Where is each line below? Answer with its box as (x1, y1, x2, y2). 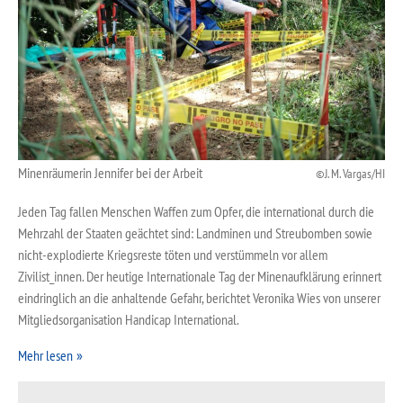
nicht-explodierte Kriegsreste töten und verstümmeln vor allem (18, 246, 327, 264)
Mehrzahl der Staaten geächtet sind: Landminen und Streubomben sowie (18, 224, 372, 243)
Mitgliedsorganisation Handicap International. (18, 310, 239, 329)
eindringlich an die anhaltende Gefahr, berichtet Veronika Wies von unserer (18, 289, 381, 308)
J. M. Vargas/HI (325, 165, 385, 183)
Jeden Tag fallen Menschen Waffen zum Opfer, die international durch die (18, 202, 374, 221)
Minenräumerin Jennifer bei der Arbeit (18, 164, 202, 183)
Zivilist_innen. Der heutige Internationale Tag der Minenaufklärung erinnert (18, 267, 381, 286)
